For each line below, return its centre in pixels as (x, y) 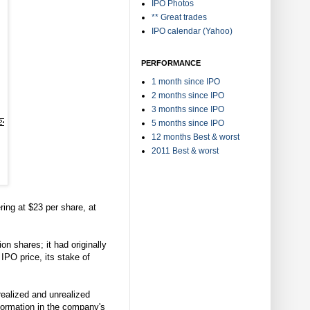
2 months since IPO (188, 95)
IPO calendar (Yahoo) (192, 31)
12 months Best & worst (195, 137)
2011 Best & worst (185, 151)
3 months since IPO (188, 109)
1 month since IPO (186, 81)
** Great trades (179, 17)
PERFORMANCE (171, 63)
